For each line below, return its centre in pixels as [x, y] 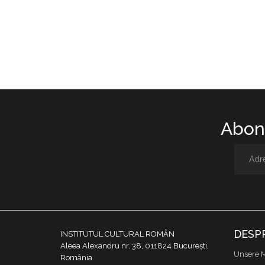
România [76, 258]
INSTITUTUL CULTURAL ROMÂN [117, 234]
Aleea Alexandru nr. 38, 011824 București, [135, 246]
